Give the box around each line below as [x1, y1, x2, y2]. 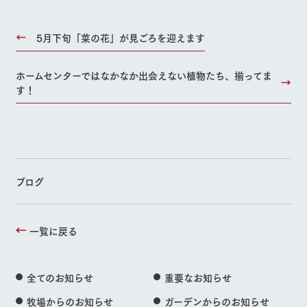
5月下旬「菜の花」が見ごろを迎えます [36, 30, 205, 45]
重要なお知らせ [164, 270, 232, 285]
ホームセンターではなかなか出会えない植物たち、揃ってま [15, 68, 272, 83]
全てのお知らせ [26, 270, 93, 285]
